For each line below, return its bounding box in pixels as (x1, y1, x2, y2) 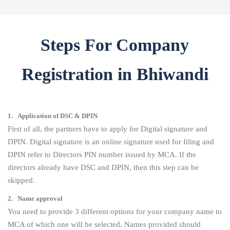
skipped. (8, 176, 35, 184)
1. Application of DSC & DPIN (8, 111, 98, 120)
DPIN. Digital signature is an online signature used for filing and (8, 137, 214, 146)
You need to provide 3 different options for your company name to (8, 207, 222, 216)
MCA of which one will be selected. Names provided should (8, 220, 201, 228)
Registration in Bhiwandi (22, 64, 208, 84)
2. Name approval (8, 194, 63, 202)
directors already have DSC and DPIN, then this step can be (8, 163, 199, 171)
